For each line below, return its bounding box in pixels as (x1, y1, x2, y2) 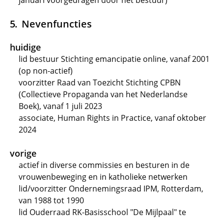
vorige (10, 147, 36, 159)
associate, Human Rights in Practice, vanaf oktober (19, 112, 206, 123)
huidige (10, 41, 41, 53)
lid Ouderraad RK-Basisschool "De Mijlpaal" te (19, 207, 186, 218)
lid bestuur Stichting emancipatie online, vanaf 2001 (19, 54, 210, 64)
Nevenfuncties (21, 17, 92, 30)
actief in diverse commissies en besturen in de (19, 160, 190, 170)
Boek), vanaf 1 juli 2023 (19, 101, 102, 111)
